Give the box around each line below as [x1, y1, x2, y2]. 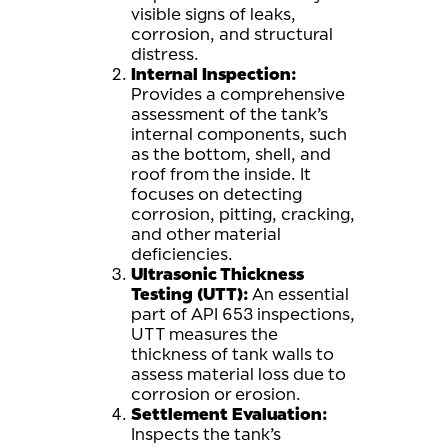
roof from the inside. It [131, 164, 311, 184]
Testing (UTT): [131, 284, 248, 304]
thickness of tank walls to [131, 344, 334, 364]
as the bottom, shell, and [131, 144, 331, 164]
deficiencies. [131, 244, 233, 264]
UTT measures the [131, 324, 278, 344]
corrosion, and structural [131, 24, 333, 44]
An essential [248, 284, 349, 304]
